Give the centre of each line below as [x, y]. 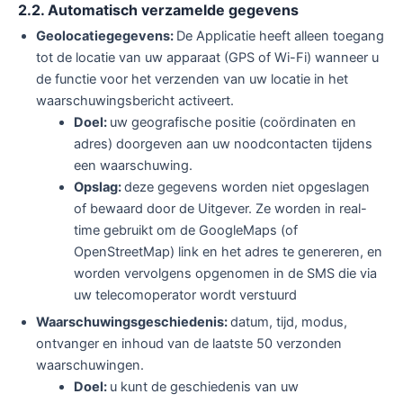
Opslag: [99, 187]
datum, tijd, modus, [289, 322]
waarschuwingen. [90, 366]
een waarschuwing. [133, 165]
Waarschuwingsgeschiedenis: [133, 322]
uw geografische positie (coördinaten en [233, 122]
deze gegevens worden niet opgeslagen [246, 187]
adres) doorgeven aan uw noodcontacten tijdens [223, 143]
